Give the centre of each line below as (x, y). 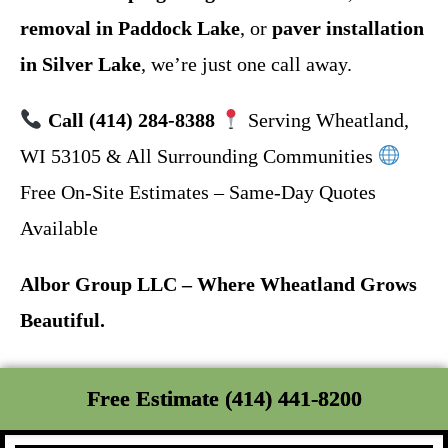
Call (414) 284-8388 (131, 120)
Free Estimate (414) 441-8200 (224, 398)
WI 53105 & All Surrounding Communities (199, 156)
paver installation (348, 28)
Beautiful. (62, 320)
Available (59, 228)
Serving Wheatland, (325, 120)
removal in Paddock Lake (130, 28)
